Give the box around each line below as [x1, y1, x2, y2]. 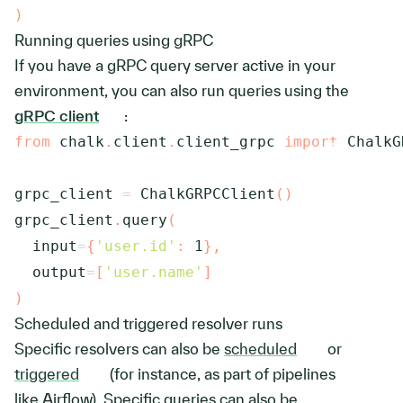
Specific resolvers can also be [14, 340, 224, 357]
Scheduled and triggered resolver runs [14, 315, 282, 332]
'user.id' [95, 237, 176, 255]
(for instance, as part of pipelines [106, 365, 336, 382]
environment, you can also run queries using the [14, 82, 349, 99]
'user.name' [104, 264, 203, 281]
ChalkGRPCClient [131, 185, 275, 202]
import [284, 133, 338, 150]
